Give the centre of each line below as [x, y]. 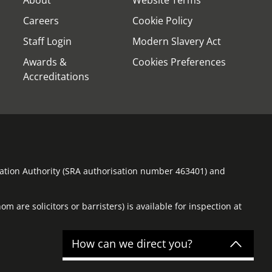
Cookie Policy [162, 20]
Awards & [45, 62]
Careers [41, 20]
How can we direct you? [132, 243]
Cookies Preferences [179, 62]
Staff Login [47, 41]
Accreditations [56, 76]
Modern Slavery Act [177, 41]
